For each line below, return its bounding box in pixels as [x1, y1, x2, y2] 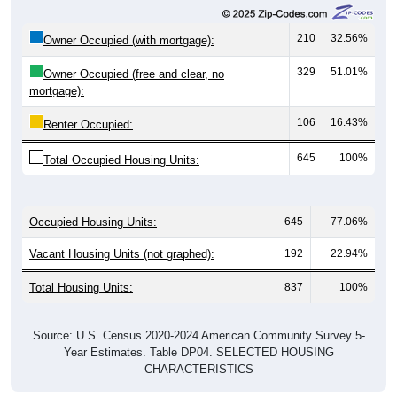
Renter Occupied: [43, 104, 133, 118]
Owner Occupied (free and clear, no [43, 53, 224, 67]
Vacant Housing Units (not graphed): [29, 233, 214, 247]
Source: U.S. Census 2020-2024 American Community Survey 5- [32, 315, 365, 329]
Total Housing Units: [29, 267, 133, 281]
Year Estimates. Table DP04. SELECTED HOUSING [63, 331, 334, 346]
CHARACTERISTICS [144, 348, 253, 362]
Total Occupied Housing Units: [43, 139, 199, 153]
